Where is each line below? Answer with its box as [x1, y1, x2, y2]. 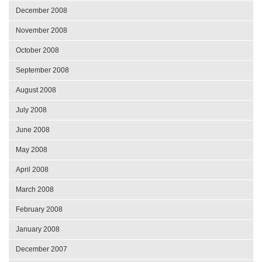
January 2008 [16, 225, 60, 234]
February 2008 [16, 205, 63, 214]
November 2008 [16, 26, 67, 35]
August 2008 [16, 86, 56, 95]
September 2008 [16, 66, 69, 75]
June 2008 [16, 126, 50, 135]
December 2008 [16, 6, 67, 15]
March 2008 [16, 185, 54, 194]
